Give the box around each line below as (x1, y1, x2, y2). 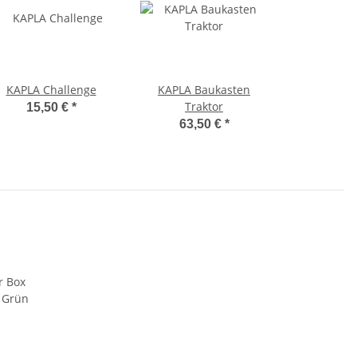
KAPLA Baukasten (158, 82, 250, 98)
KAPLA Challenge (6, 82, 96, 98)
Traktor (185, 99, 223, 115)
